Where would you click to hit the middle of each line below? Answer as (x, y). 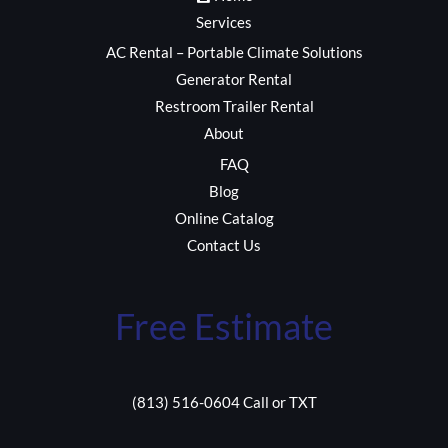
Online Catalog (224, 218)
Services (224, 22)
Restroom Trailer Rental (234, 107)
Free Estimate (224, 325)
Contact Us (224, 245)
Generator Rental (234, 80)
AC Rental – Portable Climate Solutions (234, 53)
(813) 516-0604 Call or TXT (224, 402)
